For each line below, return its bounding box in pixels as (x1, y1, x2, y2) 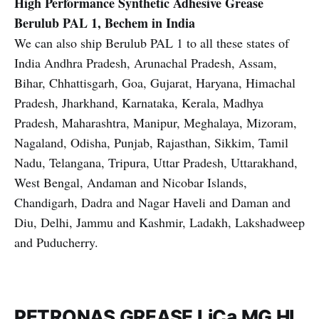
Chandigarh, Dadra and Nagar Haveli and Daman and (14, 194, 291, 211)
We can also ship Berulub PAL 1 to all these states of (14, 34, 289, 51)
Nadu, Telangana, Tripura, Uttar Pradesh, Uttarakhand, (14, 154, 298, 171)
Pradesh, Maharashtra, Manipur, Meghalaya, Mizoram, (14, 114, 297, 131)
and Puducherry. (14, 234, 98, 251)
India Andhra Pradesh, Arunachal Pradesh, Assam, (14, 54, 277, 71)
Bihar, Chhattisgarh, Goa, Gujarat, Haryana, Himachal (14, 74, 296, 91)
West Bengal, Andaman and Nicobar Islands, (14, 174, 247, 191)
